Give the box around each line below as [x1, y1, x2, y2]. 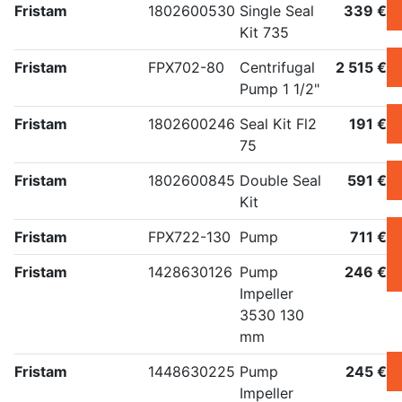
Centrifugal [240, 58, 315, 77]
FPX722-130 [148, 228, 231, 247]
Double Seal [240, 171, 321, 190]
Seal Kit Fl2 [240, 115, 317, 134]
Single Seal [240, 2, 314, 21]
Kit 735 [240, 23, 289, 42]
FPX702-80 [148, 58, 224, 77]
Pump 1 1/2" [240, 80, 319, 99]
